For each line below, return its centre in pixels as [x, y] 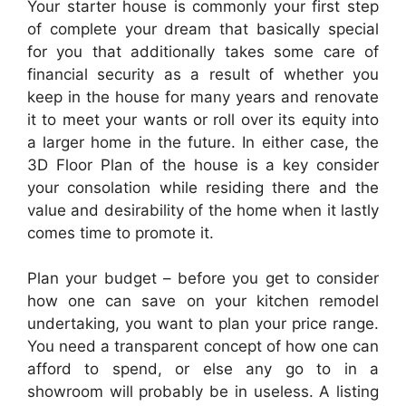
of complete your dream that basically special [203, 29]
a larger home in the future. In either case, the [203, 142]
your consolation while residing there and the [203, 187]
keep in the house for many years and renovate [203, 97]
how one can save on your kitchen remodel [203, 301]
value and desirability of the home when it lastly [203, 210]
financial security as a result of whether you [203, 74]
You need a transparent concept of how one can [203, 346]
